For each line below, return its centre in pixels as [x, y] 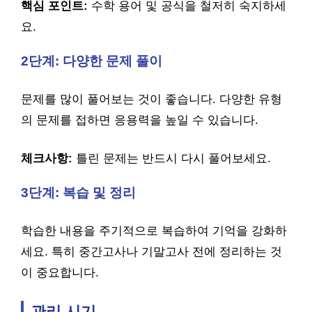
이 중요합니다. [60, 272]
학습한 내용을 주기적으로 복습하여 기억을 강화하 [154, 231]
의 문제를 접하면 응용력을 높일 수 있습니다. [140, 120]
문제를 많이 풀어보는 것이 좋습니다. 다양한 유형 [151, 99]
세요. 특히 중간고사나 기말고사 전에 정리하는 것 [151, 251]
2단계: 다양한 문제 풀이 [92, 61]
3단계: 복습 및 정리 [78, 193]
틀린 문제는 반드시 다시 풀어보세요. [172, 158]
